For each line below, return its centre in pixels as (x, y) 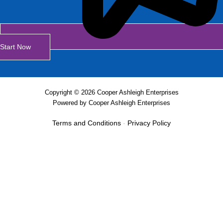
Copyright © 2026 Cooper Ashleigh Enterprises (111, 92)
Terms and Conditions (87, 123)
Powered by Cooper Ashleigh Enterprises (111, 103)
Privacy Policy (149, 123)
